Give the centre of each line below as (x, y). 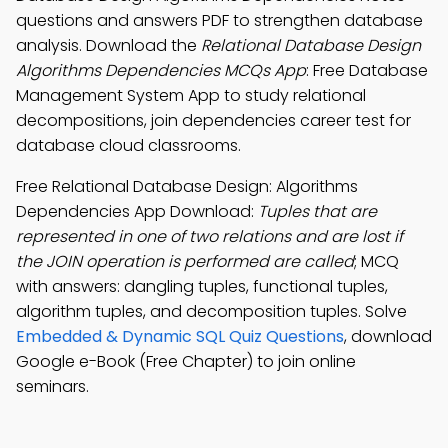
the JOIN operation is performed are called (185, 261)
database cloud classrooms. (128, 145)
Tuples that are (317, 211)
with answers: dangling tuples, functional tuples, (202, 286)
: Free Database (367, 70)
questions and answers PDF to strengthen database (219, 20)
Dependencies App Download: (137, 211)
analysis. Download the (108, 45)
